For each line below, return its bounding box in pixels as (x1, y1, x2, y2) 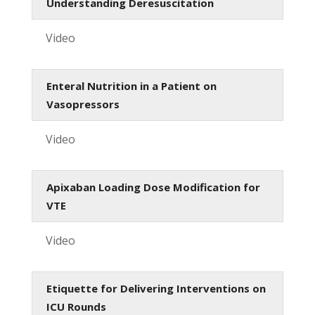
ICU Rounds (46, 299, 106, 314)
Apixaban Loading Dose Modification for (46, 179, 260, 194)
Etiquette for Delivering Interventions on (46, 281, 266, 295)
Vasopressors (46, 96, 120, 111)
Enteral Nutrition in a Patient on (46, 78, 217, 93)
